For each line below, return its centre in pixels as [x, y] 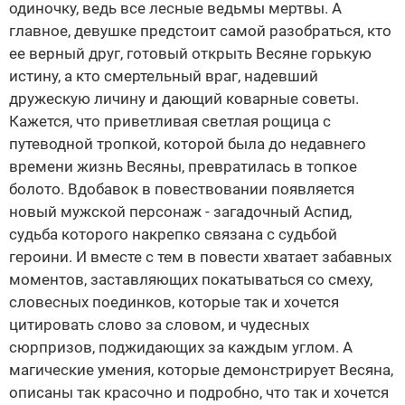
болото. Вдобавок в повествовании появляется [182, 189]
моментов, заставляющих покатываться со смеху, [191, 280]
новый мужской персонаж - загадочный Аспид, [180, 212]
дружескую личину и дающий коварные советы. [184, 99]
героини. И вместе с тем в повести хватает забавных [200, 257]
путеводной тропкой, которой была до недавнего [188, 144]
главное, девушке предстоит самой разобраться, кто [200, 31]
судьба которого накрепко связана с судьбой [173, 235]
